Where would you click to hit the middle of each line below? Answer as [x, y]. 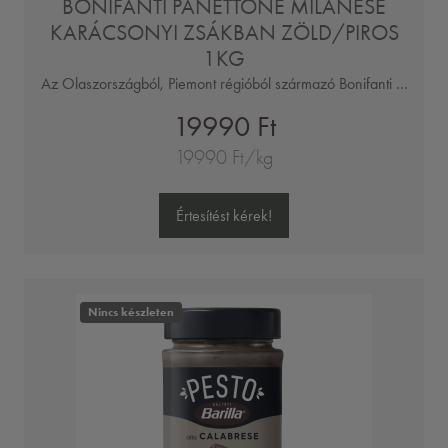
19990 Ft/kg [224, 158]
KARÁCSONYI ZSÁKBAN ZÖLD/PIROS [224, 33]
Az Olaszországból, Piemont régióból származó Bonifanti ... [224, 84]
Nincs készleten [130, 312]
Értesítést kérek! [224, 215]
